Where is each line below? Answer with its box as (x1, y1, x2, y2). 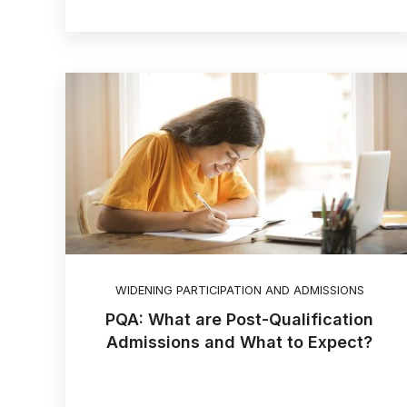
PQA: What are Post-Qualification (105, 310, 374, 330)
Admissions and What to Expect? (106, 333, 373, 352)
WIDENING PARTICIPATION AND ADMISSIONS (114, 283, 364, 297)
